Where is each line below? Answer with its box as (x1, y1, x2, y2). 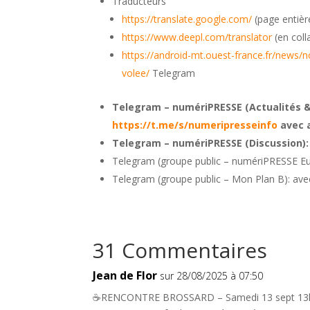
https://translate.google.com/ (122, 12, 253, 26)
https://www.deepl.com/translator (122, 30, 273, 44)
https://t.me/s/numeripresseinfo (112, 118, 278, 131)
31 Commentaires (93, 236, 268, 265)
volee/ (122, 66, 150, 80)
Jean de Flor (93, 268, 158, 284)
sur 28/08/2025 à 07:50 (160, 269, 264, 283)
